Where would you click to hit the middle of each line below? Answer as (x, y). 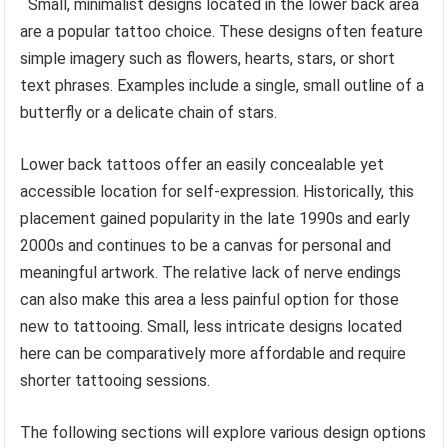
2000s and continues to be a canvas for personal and (206, 246)
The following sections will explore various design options (223, 433)
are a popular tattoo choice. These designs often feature (222, 32)
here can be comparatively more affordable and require (213, 354)
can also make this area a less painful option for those (210, 300)
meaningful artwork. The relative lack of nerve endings (211, 273)
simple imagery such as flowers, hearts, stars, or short (208, 59)
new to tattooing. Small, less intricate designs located (211, 327)
